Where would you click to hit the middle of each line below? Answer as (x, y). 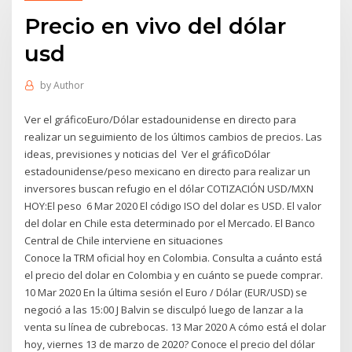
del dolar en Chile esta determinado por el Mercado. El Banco (170, 223)
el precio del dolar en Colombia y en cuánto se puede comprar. (174, 275)
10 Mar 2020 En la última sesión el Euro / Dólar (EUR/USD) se (166, 292)
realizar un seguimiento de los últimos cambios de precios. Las (174, 136)
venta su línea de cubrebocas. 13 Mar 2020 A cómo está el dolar (176, 326)
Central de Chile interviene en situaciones (125, 240)
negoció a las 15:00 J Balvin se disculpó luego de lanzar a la (164, 309)
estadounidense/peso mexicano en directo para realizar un (168, 171)
